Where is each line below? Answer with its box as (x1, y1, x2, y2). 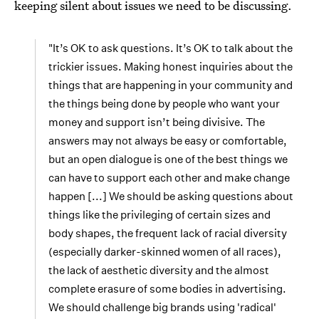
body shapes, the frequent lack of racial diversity (48, 226, 287, 240)
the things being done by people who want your (48, 97, 280, 110)
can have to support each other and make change (48, 171, 290, 184)
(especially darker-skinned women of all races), (48, 245, 281, 258)
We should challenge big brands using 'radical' (48, 300, 276, 314)
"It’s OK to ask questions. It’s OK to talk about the (48, 41, 293, 55)
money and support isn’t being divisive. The (48, 115, 265, 129)
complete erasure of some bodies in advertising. (48, 282, 286, 296)
